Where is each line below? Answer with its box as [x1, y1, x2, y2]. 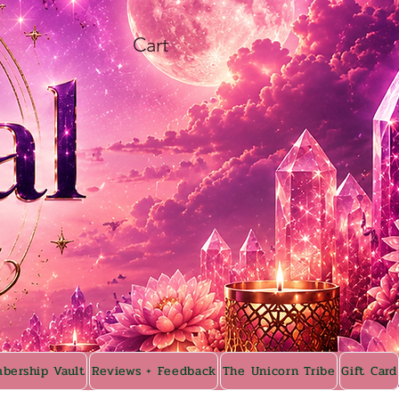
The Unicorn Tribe [222, 362, 336, 380]
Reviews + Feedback [91, 362, 217, 380]
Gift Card [341, 362, 397, 380]
